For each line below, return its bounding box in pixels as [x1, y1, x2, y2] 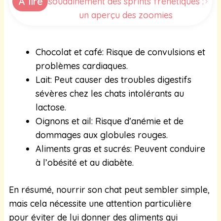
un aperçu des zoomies [79, 9, 173, 21]
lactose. [36, 101, 66, 113]
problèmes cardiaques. [36, 60, 128, 72]
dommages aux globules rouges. [36, 129, 168, 141]
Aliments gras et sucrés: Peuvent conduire [36, 143, 205, 154]
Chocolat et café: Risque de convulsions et [36, 46, 205, 58]
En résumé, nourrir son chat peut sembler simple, [9, 184, 210, 195]
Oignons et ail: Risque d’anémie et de [36, 115, 184, 127]
